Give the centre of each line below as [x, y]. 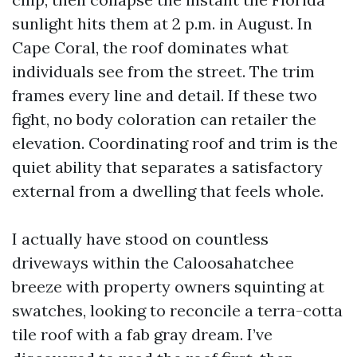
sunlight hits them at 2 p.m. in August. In [162, 24]
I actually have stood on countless [140, 239]
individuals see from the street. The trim [163, 71]
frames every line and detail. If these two [165, 95]
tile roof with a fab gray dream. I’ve [142, 334]
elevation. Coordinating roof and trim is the [175, 143]
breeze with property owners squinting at [168, 286]
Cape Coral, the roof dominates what [150, 47]
